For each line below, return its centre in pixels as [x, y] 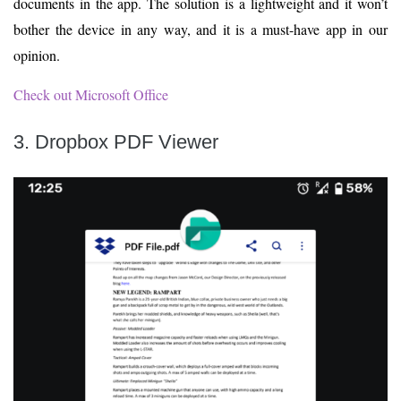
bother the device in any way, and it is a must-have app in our [200, 30]
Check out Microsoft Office [91, 95]
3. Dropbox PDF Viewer [116, 142]
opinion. [37, 55]
